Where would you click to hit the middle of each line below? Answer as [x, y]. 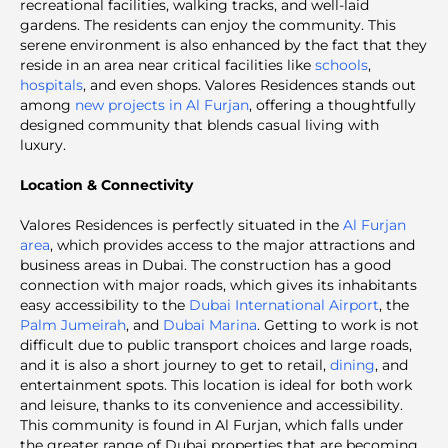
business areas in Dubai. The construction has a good [205, 264]
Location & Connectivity [106, 184]
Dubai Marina [210, 324]
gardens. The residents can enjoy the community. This [208, 24]
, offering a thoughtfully [332, 104]
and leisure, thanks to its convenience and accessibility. [211, 404]
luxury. [43, 144]
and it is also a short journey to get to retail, [175, 364]
